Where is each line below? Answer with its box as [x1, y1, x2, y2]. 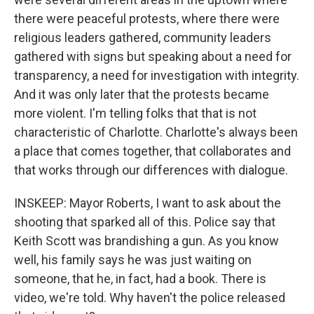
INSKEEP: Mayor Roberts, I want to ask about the [14, 196, 281, 210]
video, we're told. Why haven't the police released [14, 290, 285, 305]
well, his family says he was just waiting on [14, 252, 252, 267]
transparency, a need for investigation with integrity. [14, 68, 299, 83]
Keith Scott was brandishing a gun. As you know [14, 233, 279, 248]
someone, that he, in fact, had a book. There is [14, 271, 266, 286]
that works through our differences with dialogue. [14, 163, 288, 177]
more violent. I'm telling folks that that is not [14, 106, 257, 121]
